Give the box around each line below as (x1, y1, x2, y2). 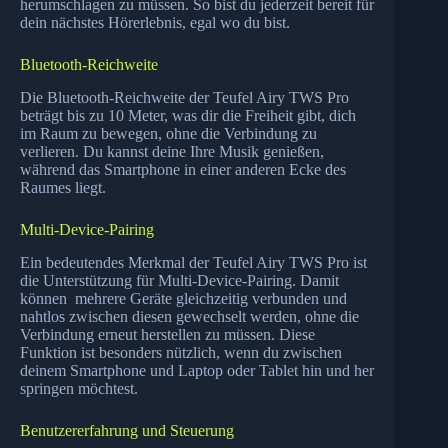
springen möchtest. (20, 379, 138, 397)
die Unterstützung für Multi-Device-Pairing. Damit (20, 271, 339, 289)
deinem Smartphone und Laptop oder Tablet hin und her (20, 361, 374, 379)
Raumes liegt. (20, 179, 106, 196)
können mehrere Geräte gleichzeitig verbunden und (20, 289, 347, 307)
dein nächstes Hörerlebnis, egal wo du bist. (20, 14, 290, 32)
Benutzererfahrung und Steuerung (20, 421, 234, 439)
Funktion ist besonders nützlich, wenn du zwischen (20, 343, 342, 361)
